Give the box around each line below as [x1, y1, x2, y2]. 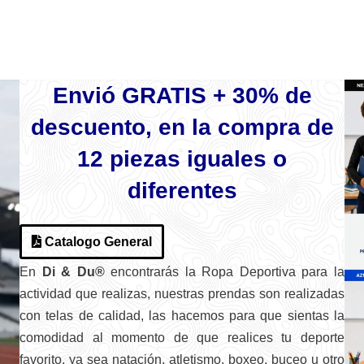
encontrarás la [104, 265, 196, 279]
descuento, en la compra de [30, 115, 334, 140]
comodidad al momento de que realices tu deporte [19, 331, 344, 344]
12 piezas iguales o [77, 146, 287, 171]
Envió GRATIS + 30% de [52, 83, 312, 108]
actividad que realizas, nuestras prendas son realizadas [19, 287, 344, 301]
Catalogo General [41, 235, 152, 249]
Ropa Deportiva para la [201, 265, 345, 279]
